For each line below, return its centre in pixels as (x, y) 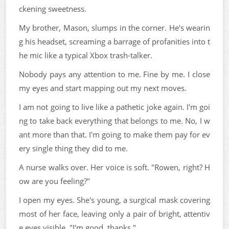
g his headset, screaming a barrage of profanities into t (114, 41)
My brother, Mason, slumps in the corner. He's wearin (114, 27)
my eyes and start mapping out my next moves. (103, 88)
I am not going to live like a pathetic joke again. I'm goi (114, 107)
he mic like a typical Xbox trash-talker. (86, 55)
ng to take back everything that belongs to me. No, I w (114, 120)
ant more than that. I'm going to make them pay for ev (114, 134)
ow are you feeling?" (54, 181)
